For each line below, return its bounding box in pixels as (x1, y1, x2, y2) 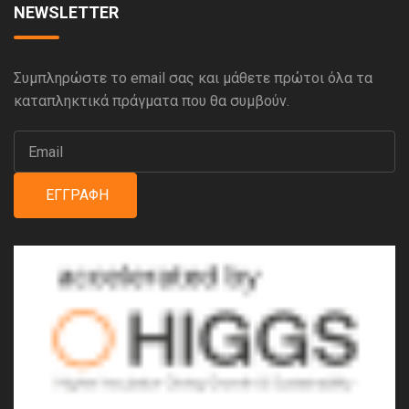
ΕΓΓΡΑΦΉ (42, 186, 109, 204)
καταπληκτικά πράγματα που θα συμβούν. (14, 92, 289, 110)
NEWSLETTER (14, 3, 119, 23)
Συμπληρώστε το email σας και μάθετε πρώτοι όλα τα (14, 69, 372, 88)
